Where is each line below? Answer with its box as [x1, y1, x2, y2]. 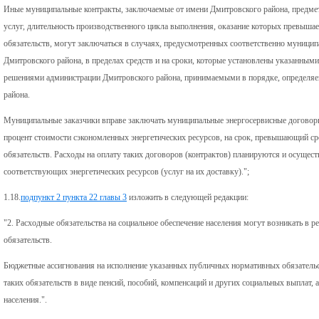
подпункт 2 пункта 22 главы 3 [21, 192, 127, 202]
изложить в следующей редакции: [127, 192, 249, 202]
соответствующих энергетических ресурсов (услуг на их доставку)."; [4, 166, 249, 177]
